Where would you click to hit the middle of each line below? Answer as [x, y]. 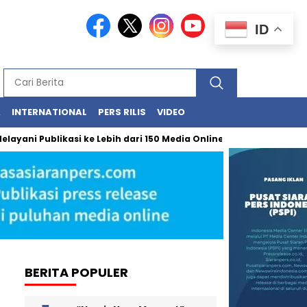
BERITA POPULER [76, 272]
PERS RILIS [122, 112]
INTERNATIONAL [49, 112]
